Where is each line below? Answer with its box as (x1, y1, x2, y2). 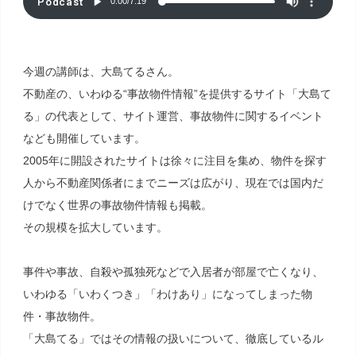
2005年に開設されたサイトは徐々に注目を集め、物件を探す (22, 154, 327, 168)
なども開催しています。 (22, 132, 145, 145)
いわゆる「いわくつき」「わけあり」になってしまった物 (22, 288, 312, 301)
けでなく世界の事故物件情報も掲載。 (22, 199, 212, 212)
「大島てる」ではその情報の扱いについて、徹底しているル (22, 332, 323, 346)
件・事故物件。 (22, 310, 101, 323)
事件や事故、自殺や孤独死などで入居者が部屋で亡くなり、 (22, 265, 323, 279)
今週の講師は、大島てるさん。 (22, 65, 179, 79)
